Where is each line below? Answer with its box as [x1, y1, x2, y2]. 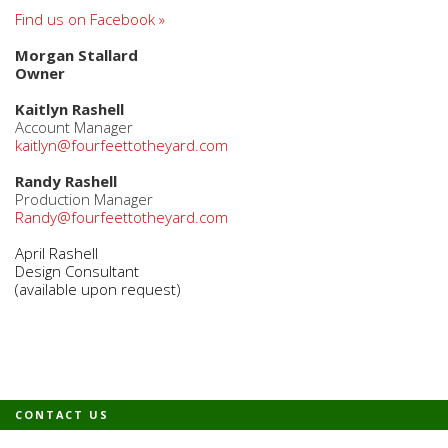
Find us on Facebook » [15, 9, 165, 30]
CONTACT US [15, 407, 109, 423]
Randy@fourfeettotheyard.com [15, 207, 228, 228]
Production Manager [15, 189, 153, 210]
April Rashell [15, 243, 98, 264]
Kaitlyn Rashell [15, 99, 124, 120]
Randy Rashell [15, 171, 117, 192]
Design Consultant [15, 261, 139, 282]
